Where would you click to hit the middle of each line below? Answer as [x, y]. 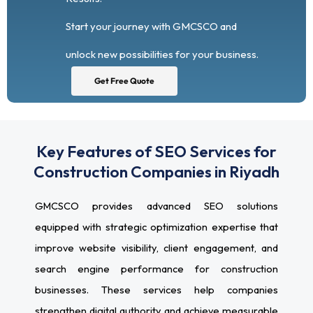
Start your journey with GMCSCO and [151, 27]
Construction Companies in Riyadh [156, 171]
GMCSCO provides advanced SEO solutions [156, 205]
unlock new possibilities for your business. [162, 54]
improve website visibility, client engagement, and [156, 247]
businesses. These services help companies [156, 289]
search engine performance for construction [156, 268]
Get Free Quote [124, 80]
